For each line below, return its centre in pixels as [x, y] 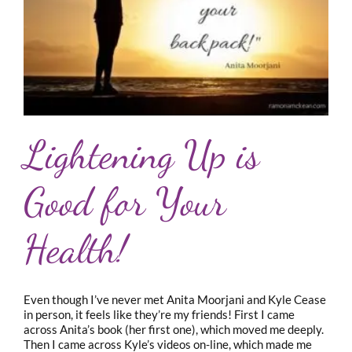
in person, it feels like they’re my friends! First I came [159, 314]
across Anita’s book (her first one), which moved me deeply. [174, 329]
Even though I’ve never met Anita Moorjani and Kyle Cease [175, 299]
